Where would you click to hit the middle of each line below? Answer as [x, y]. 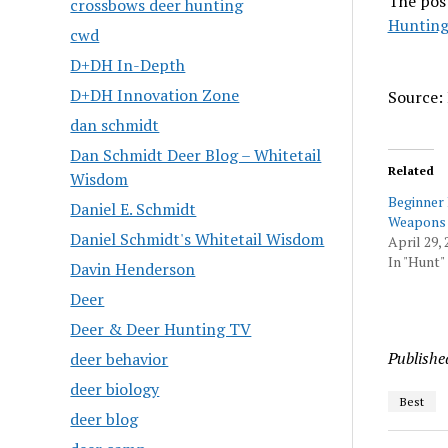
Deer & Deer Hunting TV [161, 329]
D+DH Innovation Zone [155, 95]
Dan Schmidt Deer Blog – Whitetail [196, 155]
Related [410, 170]
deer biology [115, 389]
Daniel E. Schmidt [133, 209]
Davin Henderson [133, 269]
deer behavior [119, 359]
